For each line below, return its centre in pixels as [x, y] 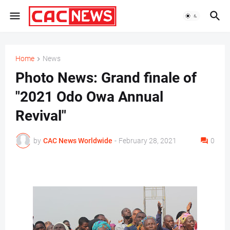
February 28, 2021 [148, 140]
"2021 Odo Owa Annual [89, 97]
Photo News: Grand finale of [106, 78]
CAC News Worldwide [78, 140]
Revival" [41, 116]
